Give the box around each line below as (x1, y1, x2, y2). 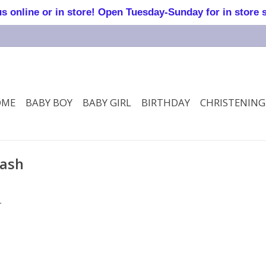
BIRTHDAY (141, 96, 190, 109)
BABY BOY (26, 96, 72, 109)
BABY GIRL (83, 96, 131, 109)
